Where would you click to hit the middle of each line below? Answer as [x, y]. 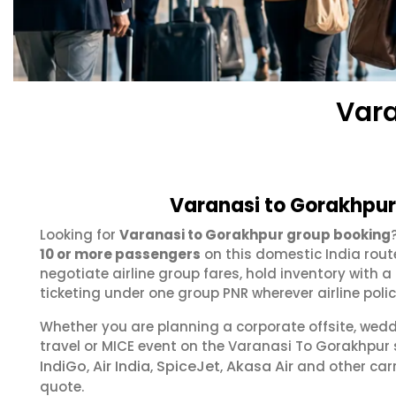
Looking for [80, 235]
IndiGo [63, 366]
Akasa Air [260, 366]
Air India [122, 366]
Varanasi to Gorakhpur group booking [255, 235]
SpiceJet [188, 366]
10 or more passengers [120, 254]
